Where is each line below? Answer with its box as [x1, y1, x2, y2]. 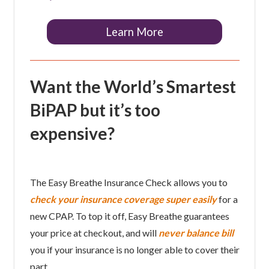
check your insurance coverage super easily [29, 193, 217, 205]
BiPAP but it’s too [29, 99, 160, 120]
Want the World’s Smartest [29, 76, 236, 97]
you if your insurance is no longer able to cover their [29, 243, 240, 255]
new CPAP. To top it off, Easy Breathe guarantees [29, 210, 229, 222]
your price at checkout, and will [29, 226, 159, 238]
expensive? [29, 122, 115, 144]
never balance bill [158, 226, 234, 238]
